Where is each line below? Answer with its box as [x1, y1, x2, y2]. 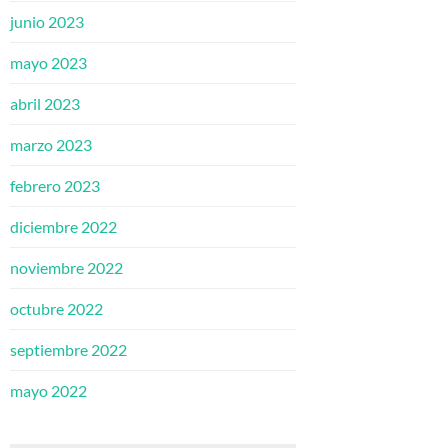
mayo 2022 [10, 381, 87, 401]
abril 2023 [10, 94, 80, 114]
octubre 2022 [10, 299, 103, 319]
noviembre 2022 [10, 258, 123, 278]
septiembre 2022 [10, 340, 127, 360]
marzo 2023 [10, 135, 92, 155]
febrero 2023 [10, 176, 100, 196]
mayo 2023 [10, 53, 87, 73]
